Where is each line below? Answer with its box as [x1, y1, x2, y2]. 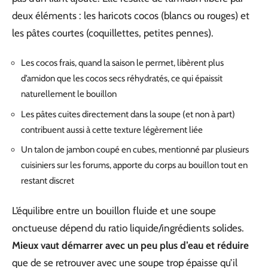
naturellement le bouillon [21, 89, 117, 99]
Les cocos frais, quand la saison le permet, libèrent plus [21, 57, 224, 68]
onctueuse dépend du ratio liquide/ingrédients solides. [12, 221, 244, 234]
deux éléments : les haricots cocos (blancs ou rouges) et [12, 9, 249, 22]
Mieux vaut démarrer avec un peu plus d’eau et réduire [12, 239, 249, 251]
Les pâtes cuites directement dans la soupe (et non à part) [21, 108, 235, 120]
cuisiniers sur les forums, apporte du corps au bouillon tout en [21, 160, 248, 170]
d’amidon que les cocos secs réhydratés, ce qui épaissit [21, 73, 223, 84]
